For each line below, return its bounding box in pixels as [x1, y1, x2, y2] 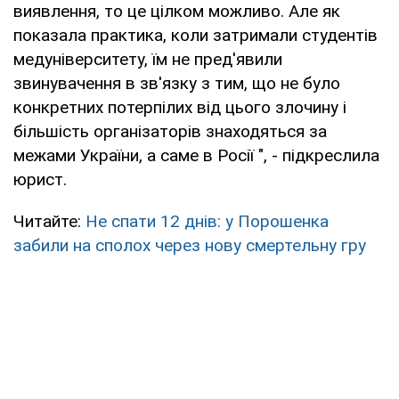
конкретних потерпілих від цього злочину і [13, 96, 346, 118]
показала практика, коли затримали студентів [13, 24, 378, 45]
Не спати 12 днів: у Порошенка [85, 210, 329, 232]
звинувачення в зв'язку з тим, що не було [13, 72, 340, 94]
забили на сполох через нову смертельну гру [13, 234, 366, 256]
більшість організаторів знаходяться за [13, 120, 327, 142]
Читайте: [13, 210, 85, 232]
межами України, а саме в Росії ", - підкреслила [13, 144, 379, 166]
